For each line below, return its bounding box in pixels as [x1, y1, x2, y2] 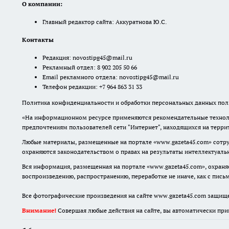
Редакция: [42, 54, 73, 61]
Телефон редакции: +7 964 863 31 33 [42, 83, 142, 90]
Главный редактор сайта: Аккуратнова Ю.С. [42, 18, 167, 26]
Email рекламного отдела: [42, 73, 119, 81]
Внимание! [22, 207, 56, 214]
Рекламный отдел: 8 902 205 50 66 [42, 63, 137, 71]
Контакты [22, 36, 54, 44]
